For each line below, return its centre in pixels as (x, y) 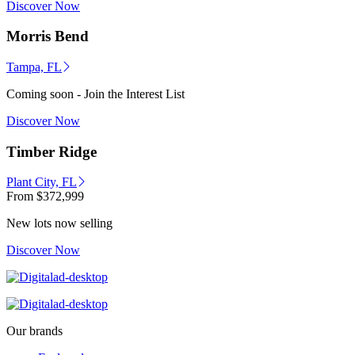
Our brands (34, 331)
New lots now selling (59, 223)
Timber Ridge (52, 151)
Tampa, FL (34, 67)
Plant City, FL (42, 182)
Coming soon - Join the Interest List (95, 94)
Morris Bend (48, 36)
